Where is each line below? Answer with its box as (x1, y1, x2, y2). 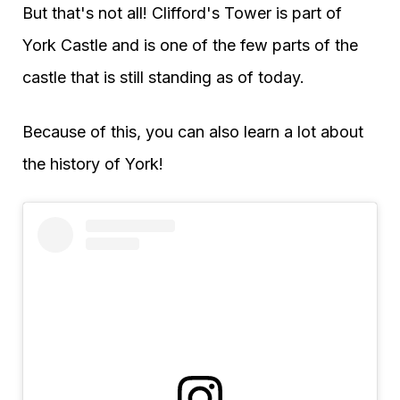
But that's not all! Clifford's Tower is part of (22, 3, 342, 22)
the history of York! (22, 154, 163, 173)
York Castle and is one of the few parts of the (22, 35, 358, 54)
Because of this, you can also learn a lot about (22, 121, 363, 141)
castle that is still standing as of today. (22, 67, 304, 87)
